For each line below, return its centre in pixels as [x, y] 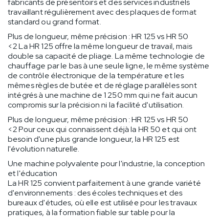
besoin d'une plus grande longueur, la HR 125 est [94, 139]
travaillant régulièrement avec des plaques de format [102, 12]
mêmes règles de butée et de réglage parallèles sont [102, 85]
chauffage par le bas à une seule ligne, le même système [109, 66]
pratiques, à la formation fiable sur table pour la [92, 212]
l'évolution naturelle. [44, 149]
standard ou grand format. [55, 22]
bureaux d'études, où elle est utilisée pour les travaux [103, 202]
